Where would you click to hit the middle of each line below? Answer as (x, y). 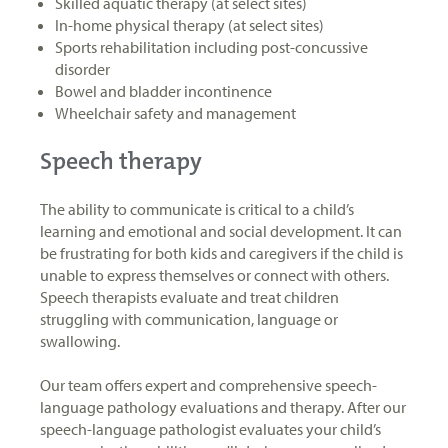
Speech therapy (123, 160)
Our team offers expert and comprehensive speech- (208, 384)
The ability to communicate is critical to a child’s (197, 208)
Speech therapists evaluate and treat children (189, 296)
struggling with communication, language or (189, 318)
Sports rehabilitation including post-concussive (211, 46)
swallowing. (81, 340)
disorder (84, 68)
